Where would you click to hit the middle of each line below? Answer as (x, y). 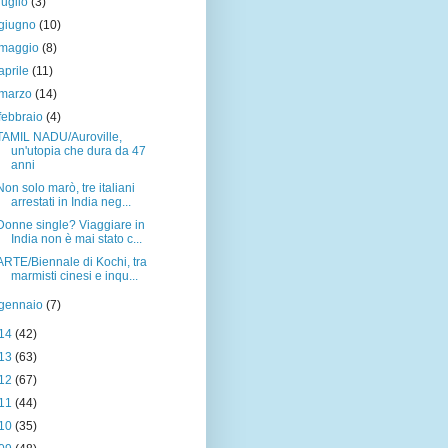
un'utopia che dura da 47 (78, 151)
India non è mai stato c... (76, 239)
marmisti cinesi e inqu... (74, 276)
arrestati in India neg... (70, 202)
